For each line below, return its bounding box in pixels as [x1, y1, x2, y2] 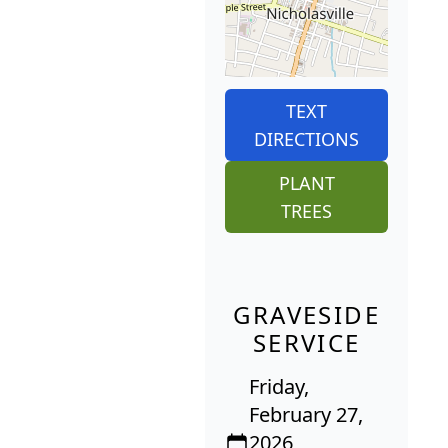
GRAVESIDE [233, 298, 380, 332]
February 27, [249, 401, 364, 429]
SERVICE [252, 326, 361, 360]
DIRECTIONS [254, 127, 360, 152]
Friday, [249, 373, 310, 401]
